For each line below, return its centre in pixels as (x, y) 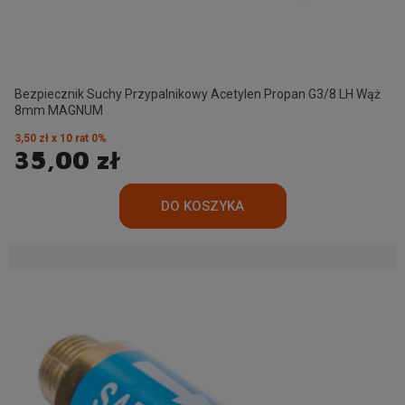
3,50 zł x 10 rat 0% (61, 139)
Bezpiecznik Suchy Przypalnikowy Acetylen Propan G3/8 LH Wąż (198, 94)
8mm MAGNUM (59, 111)
